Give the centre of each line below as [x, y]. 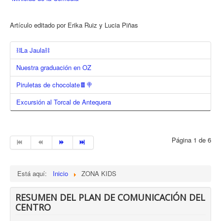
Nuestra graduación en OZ [54, 67]
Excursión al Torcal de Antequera [64, 102]
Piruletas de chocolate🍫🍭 [55, 84]
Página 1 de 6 [191, 140]
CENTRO [33, 207]
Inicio [60, 173]
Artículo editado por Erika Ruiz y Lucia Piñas [75, 25]
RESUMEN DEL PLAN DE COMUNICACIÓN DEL [110, 197]
